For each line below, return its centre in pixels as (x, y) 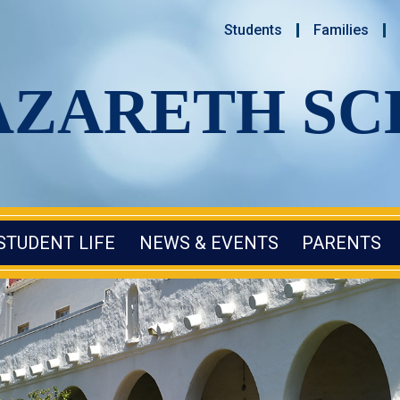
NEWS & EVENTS (208, 243)
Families (341, 30)
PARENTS (342, 243)
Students (253, 30)
